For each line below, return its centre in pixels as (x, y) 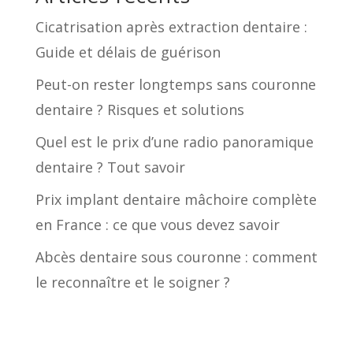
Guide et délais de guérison (128, 52)
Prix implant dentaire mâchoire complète (176, 199)
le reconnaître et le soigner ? (132, 282)
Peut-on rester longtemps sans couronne (175, 84)
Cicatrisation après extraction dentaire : (171, 26)
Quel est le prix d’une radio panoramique (174, 141)
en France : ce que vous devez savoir (157, 224)
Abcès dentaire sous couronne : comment (176, 256)
